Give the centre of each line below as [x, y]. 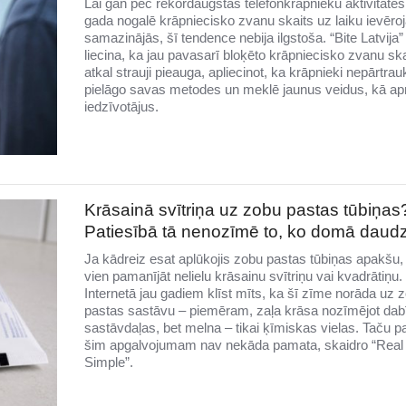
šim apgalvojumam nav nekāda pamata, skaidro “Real [243, 344]
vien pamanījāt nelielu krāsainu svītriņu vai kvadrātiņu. [243, 275]
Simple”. [108, 362]
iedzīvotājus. [121, 107]
